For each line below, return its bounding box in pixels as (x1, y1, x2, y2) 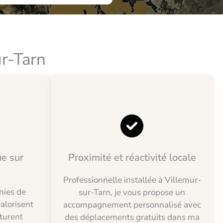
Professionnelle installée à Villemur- (63, 174, 201, 186)
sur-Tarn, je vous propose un (79, 187, 185, 199)
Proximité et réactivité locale (68, 151, 196, 165)
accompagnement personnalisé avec (63, 199, 201, 211)
